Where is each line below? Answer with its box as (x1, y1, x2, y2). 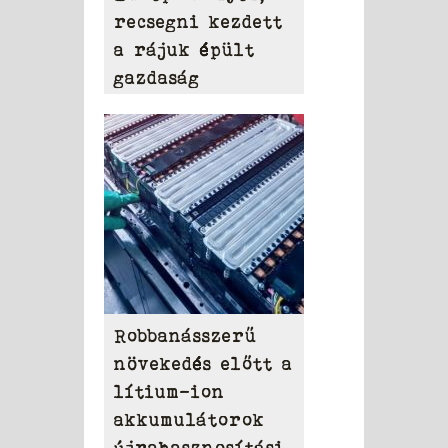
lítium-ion (114, 382, 225, 403)
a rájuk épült (114, 40, 255, 61)
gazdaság (114, 68, 200, 89)
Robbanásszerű (114, 326, 257, 347)
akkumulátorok (114, 410, 265, 431)
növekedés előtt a (114, 354, 293, 375)
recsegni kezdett (114, 12, 283, 33)
